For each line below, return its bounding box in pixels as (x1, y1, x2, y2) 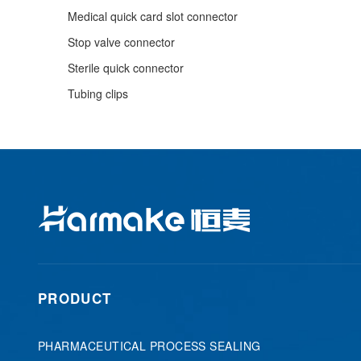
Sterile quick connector (68, 60, 184, 76)
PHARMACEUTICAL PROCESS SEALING (38, 338, 261, 354)
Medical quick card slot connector (68, 8, 238, 24)
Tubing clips (68, 85, 128, 102)
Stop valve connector (68, 34, 175, 50)
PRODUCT (38, 288, 112, 308)
